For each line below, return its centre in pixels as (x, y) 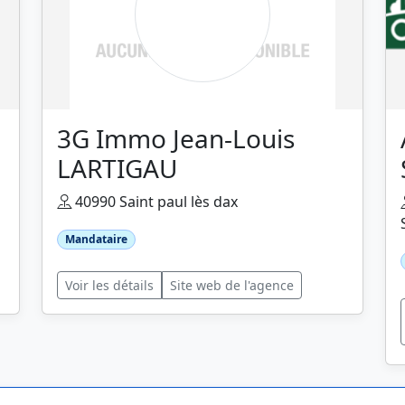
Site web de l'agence (232, 286)
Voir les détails (109, 286)
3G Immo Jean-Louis (176, 138)
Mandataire (96, 239)
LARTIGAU (117, 168)
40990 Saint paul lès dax (155, 202)
